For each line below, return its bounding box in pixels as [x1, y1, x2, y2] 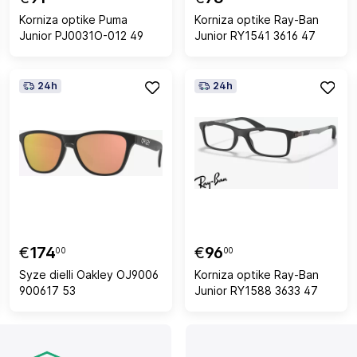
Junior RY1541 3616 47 [194, 29, 316, 42]
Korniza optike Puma [19, 13, 127, 26]
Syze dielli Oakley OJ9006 [19, 268, 159, 281]
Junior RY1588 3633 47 [194, 284, 318, 297]
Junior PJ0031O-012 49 [19, 29, 143, 42]
